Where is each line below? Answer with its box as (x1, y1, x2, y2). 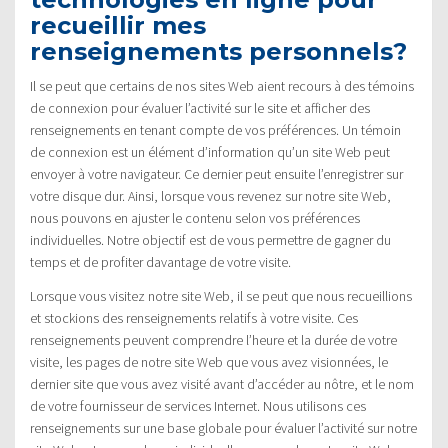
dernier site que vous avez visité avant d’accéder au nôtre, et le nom (30, 374, 414, 393)
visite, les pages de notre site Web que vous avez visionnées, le (30, 352, 388, 371)
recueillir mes (30, 10, 206, 40)
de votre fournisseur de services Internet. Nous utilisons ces (30, 396, 366, 415)
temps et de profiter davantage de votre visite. (30, 252, 291, 271)
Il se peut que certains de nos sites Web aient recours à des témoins (30, 76, 414, 95)
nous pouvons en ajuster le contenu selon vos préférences (30, 208, 360, 227)
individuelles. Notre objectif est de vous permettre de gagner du (30, 230, 391, 249)
